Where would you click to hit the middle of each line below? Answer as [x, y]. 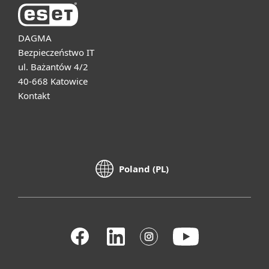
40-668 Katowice [53, 81]
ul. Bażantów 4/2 [53, 66]
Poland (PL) [144, 169]
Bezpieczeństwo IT [56, 52]
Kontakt [34, 95]
